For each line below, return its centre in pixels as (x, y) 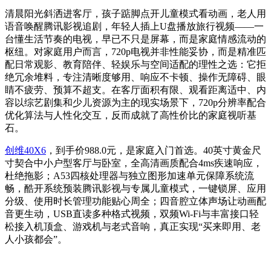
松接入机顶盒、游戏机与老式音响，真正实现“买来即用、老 (133, 227)
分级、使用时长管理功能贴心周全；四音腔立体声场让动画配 (135, 201)
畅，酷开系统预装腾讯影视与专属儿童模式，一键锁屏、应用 (135, 189)
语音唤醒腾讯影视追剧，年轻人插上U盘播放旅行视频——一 (134, 27)
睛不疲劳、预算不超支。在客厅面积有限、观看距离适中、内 (135, 90)
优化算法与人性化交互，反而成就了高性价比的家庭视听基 (131, 116)
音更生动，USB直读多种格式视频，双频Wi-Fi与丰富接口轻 (132, 214)
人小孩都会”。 (36, 240)
